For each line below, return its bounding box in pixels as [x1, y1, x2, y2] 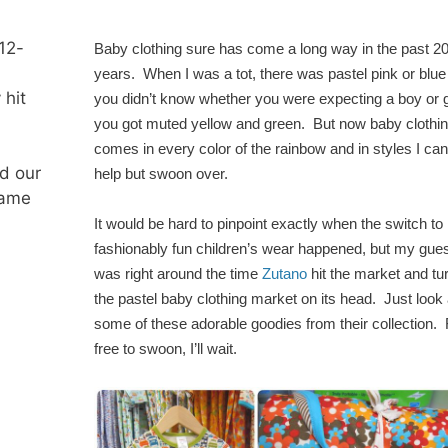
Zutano [262, 266, 307, 283]
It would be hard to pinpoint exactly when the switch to [94, 216, 443, 233]
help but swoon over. [94, 165, 232, 182]
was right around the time [94, 266, 262, 283]
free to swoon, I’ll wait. [94, 341, 241, 358]
